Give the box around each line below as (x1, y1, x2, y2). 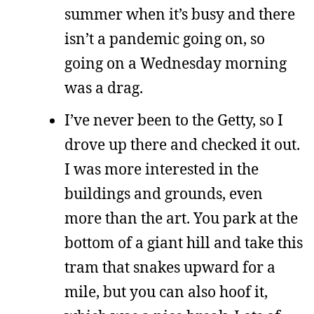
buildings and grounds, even (64, 183, 263, 203)
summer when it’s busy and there (64, 4, 295, 24)
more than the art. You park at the (64, 207, 298, 228)
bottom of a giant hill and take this (64, 232, 303, 252)
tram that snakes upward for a (64, 257, 275, 277)
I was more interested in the (64, 158, 259, 179)
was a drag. (64, 78, 143, 97)
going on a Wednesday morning (64, 53, 287, 73)
